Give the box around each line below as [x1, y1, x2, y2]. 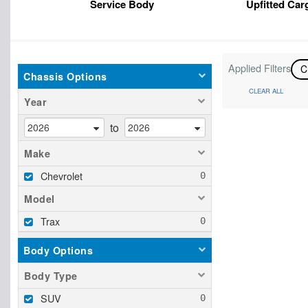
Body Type [24, 268, 78, 283]
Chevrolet [41, 168, 82, 183]
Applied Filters [228, 60, 291, 75]
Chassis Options [23, 69, 107, 83]
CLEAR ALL [248, 85, 283, 96]
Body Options [23, 243, 93, 257]
